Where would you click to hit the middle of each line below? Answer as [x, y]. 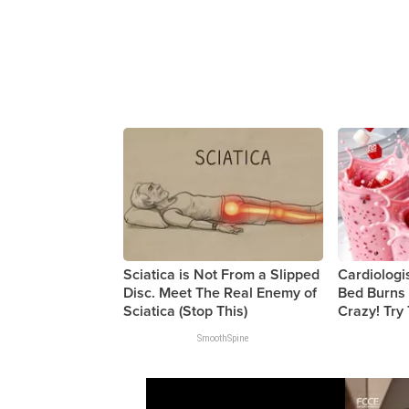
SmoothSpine [224, 339]
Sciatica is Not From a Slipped [222, 275]
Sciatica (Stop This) [186, 312]
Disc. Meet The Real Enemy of [220, 294]
